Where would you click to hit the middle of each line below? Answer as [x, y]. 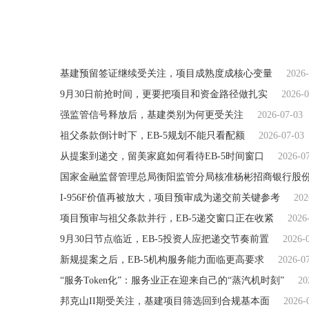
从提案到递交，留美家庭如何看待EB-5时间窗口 [162, 156]
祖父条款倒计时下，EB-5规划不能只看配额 [152, 136]
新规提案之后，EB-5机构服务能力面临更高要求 [162, 260]
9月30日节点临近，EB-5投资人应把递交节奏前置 [165, 239]
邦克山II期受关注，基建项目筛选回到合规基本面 [165, 301]
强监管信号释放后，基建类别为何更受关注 [152, 115]
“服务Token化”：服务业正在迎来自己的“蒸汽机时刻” [172, 280]
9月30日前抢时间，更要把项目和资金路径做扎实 [164, 94]
